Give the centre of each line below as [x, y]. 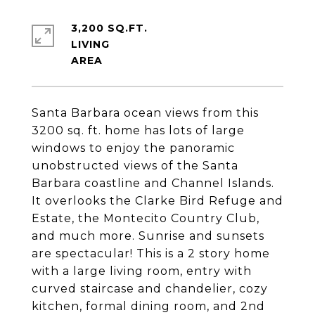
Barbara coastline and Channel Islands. [153, 183]
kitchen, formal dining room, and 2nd [148, 306]
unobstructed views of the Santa [135, 166]
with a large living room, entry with [142, 271]
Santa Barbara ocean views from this [145, 113]
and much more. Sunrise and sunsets [148, 236]
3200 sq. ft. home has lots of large [138, 130]
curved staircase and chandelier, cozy [150, 289]
